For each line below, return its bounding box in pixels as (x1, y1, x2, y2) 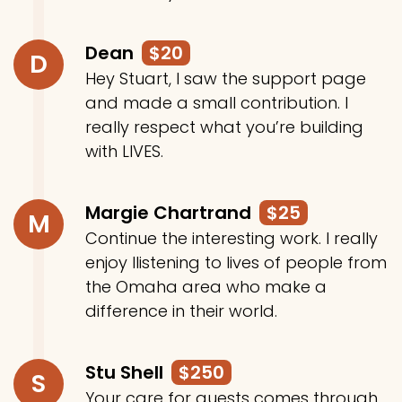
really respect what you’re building (85, 116, 363, 138)
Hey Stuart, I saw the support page (85, 67, 366, 90)
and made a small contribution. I (85, 92, 348, 114)
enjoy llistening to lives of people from (85, 251, 387, 274)
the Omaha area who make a (85, 275, 327, 298)
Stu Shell (85, 360, 168, 385)
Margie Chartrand (85, 200, 256, 225)
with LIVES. (85, 140, 163, 162)
